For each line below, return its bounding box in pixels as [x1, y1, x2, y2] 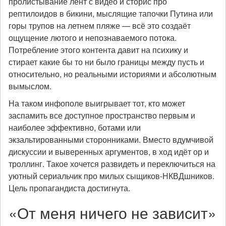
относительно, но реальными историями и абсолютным [9, 68, 216, 80]
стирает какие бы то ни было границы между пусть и [9, 56, 204, 68]
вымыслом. [9, 80, 51, 92]
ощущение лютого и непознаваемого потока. [9, 32, 177, 43]
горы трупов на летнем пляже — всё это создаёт [9, 20, 191, 31]
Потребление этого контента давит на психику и [9, 44, 188, 55]
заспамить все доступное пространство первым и [9, 109, 195, 121]
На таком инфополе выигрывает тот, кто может [9, 97, 185, 109]
